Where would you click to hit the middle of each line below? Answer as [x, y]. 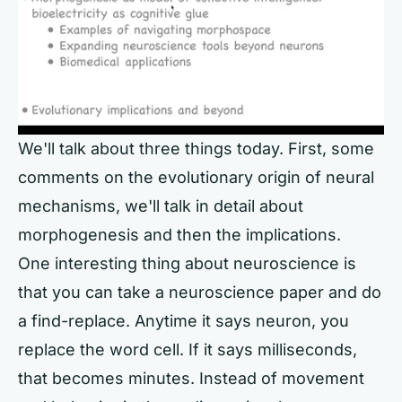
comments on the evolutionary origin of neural [196, 178]
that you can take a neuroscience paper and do [200, 293]
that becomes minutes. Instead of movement [191, 379]
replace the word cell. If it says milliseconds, [188, 350]
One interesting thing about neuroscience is [187, 264]
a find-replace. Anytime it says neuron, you [184, 321]
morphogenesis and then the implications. [179, 235]
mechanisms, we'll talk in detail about [161, 206]
